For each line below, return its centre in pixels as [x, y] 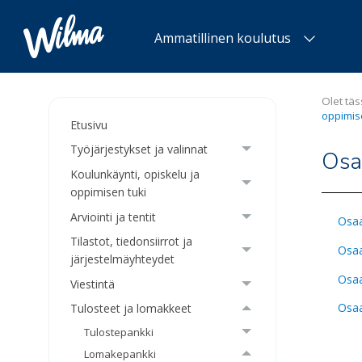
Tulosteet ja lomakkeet [131, 309]
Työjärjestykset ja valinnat [139, 149]
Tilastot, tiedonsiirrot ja [132, 242]
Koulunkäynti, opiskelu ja [135, 174]
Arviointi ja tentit [114, 217]
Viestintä [93, 284]
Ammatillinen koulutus [223, 38]
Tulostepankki [119, 333]
